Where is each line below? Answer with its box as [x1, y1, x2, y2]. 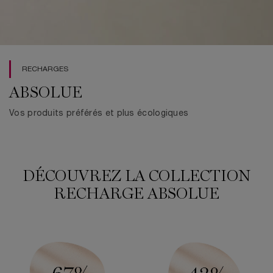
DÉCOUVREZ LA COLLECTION [23, 169, 250, 185]
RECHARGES [22, 66, 68, 73]
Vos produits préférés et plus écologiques [9, 110, 189, 118]
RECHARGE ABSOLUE [54, 186, 219, 203]
